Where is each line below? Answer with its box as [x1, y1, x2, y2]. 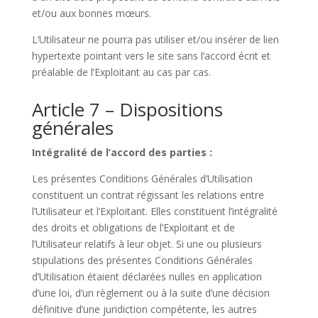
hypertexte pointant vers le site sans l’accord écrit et [31, 49, 270, 62]
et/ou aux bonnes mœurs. [31, 6, 151, 20]
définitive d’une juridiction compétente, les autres [31, 302, 257, 316]
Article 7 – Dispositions [31, 97, 223, 122]
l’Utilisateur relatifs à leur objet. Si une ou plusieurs [31, 237, 262, 251]
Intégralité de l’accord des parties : [31, 146, 212, 159]
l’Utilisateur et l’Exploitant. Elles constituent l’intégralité [31, 204, 278, 218]
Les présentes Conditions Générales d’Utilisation [31, 172, 253, 185]
